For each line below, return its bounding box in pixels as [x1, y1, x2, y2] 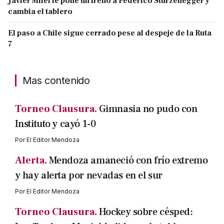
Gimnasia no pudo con [98, 102, 197, 116]
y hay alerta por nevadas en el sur [14, 169, 162, 182]
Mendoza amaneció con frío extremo [48, 154, 208, 167]
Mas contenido [22, 74, 90, 87]
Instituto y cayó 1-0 [14, 117, 96, 131]
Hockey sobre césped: [98, 205, 193, 219]
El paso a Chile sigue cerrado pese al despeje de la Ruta [8, 28, 211, 38]
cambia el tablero [8, 6, 72, 17]
